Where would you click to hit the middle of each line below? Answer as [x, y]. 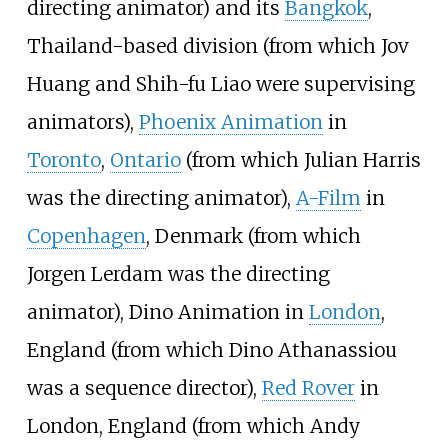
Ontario [145, 159]
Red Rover [308, 387]
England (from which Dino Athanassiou [211, 349]
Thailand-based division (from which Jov [217, 45]
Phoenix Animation [230, 121]
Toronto [63, 159]
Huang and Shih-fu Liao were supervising [220, 83]
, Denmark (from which [253, 235]
